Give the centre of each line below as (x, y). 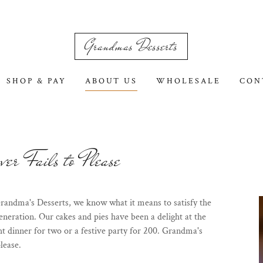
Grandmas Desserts (131, 46)
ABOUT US (111, 81)
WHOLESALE (189, 81)
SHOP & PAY (36, 81)
